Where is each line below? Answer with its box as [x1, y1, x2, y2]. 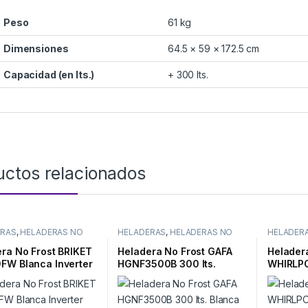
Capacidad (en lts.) [3, 69, 95, 81]
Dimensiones [3, 43, 69, 55]
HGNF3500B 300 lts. [118, 257, 216, 269]
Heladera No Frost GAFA [118, 245, 232, 257]
